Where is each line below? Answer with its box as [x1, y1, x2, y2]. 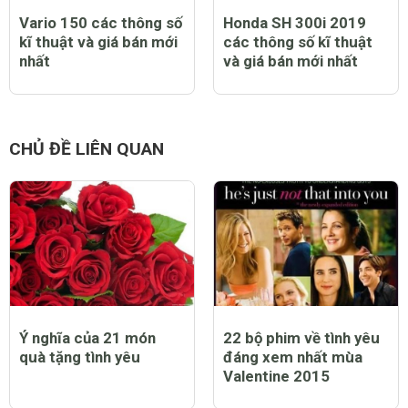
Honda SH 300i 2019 [223, 14, 366, 33]
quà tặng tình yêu [19, 348, 140, 367]
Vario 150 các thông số [19, 14, 182, 33]
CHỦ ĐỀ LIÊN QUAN [9, 138, 164, 159]
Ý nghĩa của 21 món [19, 329, 156, 348]
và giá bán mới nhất [223, 52, 358, 71]
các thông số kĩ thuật [223, 33, 372, 52]
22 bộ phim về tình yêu [223, 329, 380, 348]
